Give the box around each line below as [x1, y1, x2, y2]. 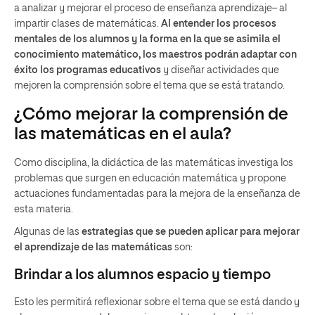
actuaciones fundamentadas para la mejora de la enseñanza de [14, 188, 300, 199]
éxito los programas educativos [14, 65, 161, 75]
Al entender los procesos [161, 18, 276, 29]
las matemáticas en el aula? [14, 125, 231, 143]
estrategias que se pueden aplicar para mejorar [82, 226, 300, 237]
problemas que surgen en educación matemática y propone [14, 173, 286, 184]
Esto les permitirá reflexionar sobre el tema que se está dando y [14, 297, 300, 307]
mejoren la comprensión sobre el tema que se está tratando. [14, 80, 285, 91]
